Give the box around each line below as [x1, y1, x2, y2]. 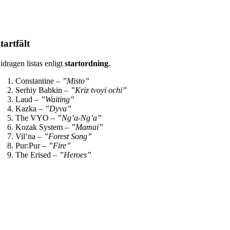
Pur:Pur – [15, 141, 48, 150]
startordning [65, 59, 108, 68]
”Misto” [62, 76, 89, 85]
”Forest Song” [44, 131, 92, 141]
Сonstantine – [15, 76, 62, 85]
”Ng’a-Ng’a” [57, 113, 102, 122]
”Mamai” [71, 122, 103, 131]
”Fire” [48, 141, 71, 150]
